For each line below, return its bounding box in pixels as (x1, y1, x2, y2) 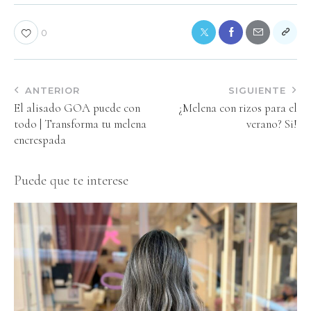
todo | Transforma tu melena (14, 117, 146, 132)
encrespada (14, 133, 66, 148)
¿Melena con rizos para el (178, 101, 297, 116)
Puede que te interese (14, 172, 128, 190)
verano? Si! (246, 117, 297, 132)
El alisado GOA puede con (14, 101, 140, 116)
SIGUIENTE (228, 85, 286, 96)
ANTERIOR (25, 85, 80, 96)
